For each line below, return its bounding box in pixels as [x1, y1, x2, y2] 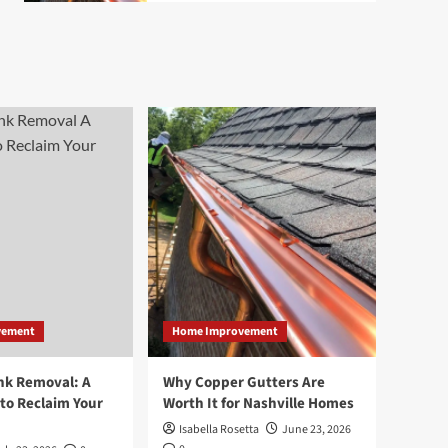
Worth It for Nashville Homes [163, 392, 354, 414]
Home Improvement [172, 322, 278, 340]
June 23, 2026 [282, 420, 351, 438]
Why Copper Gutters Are [163, 371, 325, 393]
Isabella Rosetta [179, 420, 259, 438]
